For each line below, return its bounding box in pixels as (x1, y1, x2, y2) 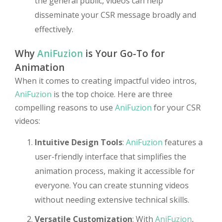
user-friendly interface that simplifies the (35, 151, 186, 162)
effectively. (35, 24, 73, 35)
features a (163, 137, 203, 148)
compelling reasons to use (15, 102, 115, 113)
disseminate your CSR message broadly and (35, 9, 196, 20)
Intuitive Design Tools (35, 137, 122, 148)
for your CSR (152, 102, 201, 113)
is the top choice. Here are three (52, 89, 172, 100)
